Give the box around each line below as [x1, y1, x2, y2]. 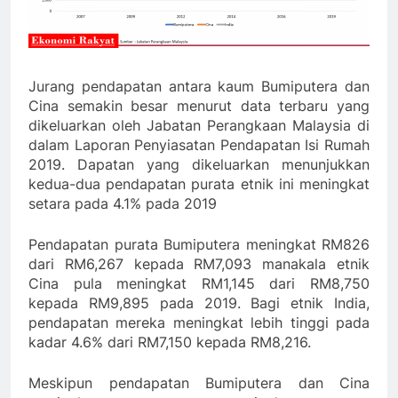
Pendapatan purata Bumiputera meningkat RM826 [28, 235, 370, 253]
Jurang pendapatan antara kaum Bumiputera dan [28, 76, 370, 95]
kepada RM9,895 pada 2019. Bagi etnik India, [28, 293, 370, 312]
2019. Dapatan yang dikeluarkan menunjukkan [28, 155, 370, 173]
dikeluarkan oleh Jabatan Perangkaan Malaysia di [28, 115, 370, 134]
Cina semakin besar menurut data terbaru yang [28, 96, 370, 115]
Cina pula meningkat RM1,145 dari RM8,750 [28, 274, 370, 292]
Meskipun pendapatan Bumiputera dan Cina [28, 373, 370, 392]
